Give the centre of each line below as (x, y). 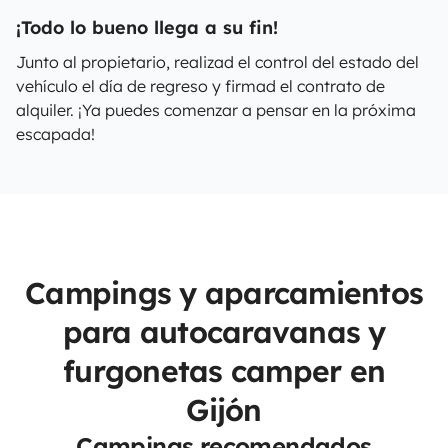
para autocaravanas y (224, 332)
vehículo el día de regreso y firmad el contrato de (200, 86)
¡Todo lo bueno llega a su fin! (147, 27)
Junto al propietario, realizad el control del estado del (217, 62)
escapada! (55, 134)
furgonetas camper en (224, 371)
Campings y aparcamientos (224, 293)
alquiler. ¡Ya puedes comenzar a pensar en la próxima (216, 110)
